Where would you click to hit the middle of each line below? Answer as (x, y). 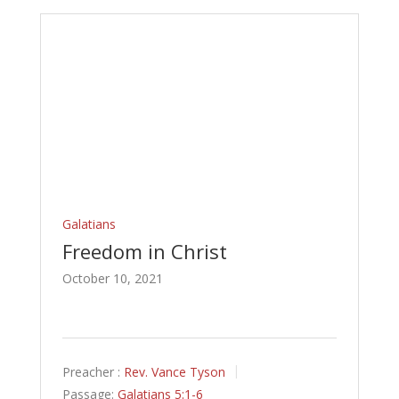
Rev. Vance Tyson (174, 372)
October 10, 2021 (112, 279)
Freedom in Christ (144, 252)
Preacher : (91, 372)
